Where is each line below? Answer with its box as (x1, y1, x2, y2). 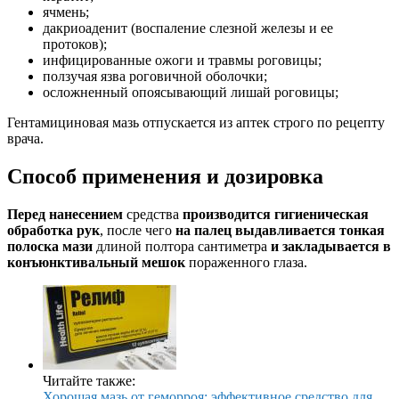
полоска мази (7, 238, 93, 254)
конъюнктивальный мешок (7, 254, 185, 270)
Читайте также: (43, 372, 135, 388)
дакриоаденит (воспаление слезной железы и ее (43, 20, 333, 37)
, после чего (100, 222, 175, 238)
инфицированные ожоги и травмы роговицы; (43, 53, 322, 69)
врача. (7, 131, 44, 147)
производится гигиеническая (183, 206, 369, 222)
